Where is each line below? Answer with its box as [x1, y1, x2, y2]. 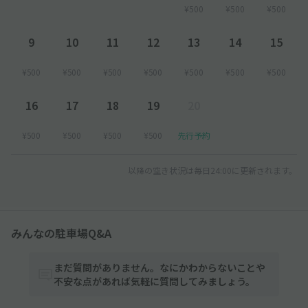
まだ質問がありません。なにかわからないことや [54, 260, 265, 274]
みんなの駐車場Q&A [11, 224, 111, 241]
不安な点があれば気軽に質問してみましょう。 [54, 274, 255, 288]
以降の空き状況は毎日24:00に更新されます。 [128, 164, 297, 176]
